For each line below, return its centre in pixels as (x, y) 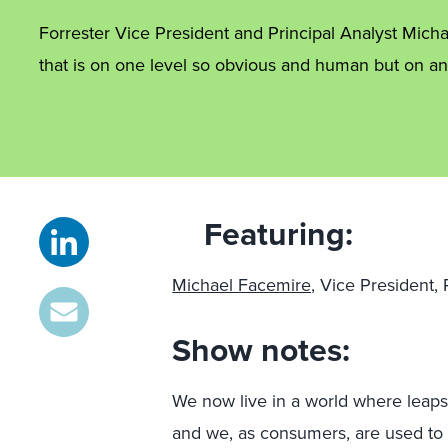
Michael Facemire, (244, 285)
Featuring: (279, 234)
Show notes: (261, 350)
